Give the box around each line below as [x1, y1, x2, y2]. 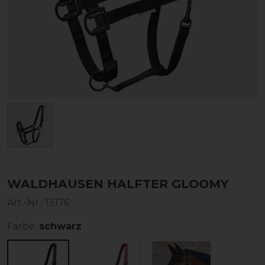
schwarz [39, 221, 82, 232]
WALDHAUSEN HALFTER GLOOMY [7, 176, 228, 192]
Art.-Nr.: [7, 197, 45, 209]
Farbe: [7, 221, 37, 232]
